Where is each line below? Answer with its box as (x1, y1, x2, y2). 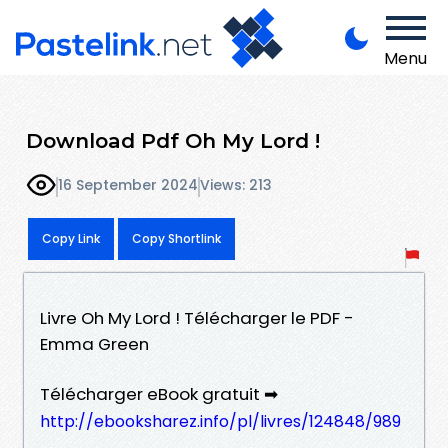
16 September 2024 (58, 175, 198, 196)
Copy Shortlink (132, 229, 221, 247)
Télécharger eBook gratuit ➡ (40, 381, 278, 406)
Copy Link (42, 229, 100, 247)
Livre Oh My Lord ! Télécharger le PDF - (40, 305, 354, 330)
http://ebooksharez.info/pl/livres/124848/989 (40, 409, 401, 433)
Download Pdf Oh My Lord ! (26, 127, 320, 153)
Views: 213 (200, 175, 272, 196)
